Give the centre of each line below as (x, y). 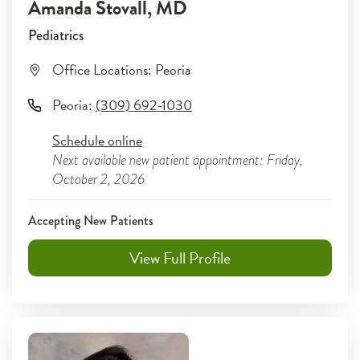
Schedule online (97, 140)
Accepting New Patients (91, 221)
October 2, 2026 (98, 179)
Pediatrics (56, 35)
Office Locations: (102, 70)
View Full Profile (180, 258)
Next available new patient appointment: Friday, (178, 160)
